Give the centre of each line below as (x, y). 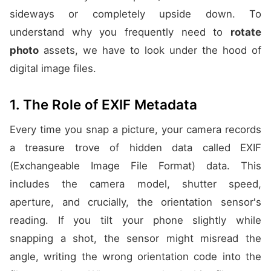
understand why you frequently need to (120, 32)
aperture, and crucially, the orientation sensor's (135, 202)
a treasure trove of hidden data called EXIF (135, 147)
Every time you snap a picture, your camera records (135, 129)
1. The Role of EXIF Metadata (103, 105)
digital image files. (53, 69)
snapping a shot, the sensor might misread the (135, 238)
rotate (246, 32)
